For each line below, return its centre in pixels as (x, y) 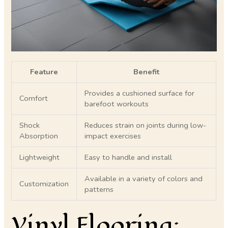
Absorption (39, 136)
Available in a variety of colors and (144, 179)
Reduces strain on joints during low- (146, 125)
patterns (99, 190)
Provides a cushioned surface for (140, 93)
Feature (44, 72)
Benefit (147, 72)
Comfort (34, 98)
